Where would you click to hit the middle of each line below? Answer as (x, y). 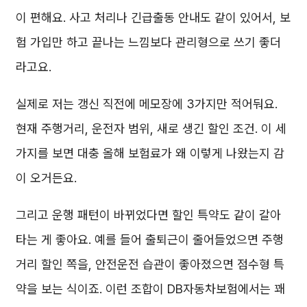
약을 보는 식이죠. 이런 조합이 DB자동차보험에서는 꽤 (150, 288)
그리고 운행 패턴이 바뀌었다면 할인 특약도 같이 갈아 (148, 214)
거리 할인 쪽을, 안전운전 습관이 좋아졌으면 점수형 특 (150, 264)
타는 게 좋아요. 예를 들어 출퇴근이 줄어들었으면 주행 (150, 239)
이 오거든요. (46, 177)
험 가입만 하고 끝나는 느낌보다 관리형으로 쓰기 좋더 (148, 42)
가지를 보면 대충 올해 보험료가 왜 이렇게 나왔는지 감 (150, 153)
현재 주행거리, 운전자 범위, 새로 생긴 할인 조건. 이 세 (151, 128)
